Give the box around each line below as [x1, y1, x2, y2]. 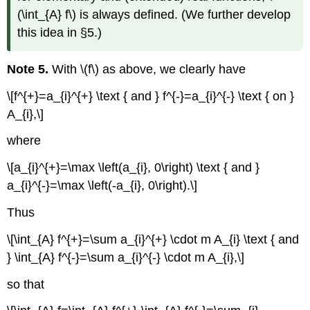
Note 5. [7, 62, 49, 76]
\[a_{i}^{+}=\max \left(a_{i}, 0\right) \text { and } [7, 161, 260, 175]
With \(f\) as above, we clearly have [48, 62, 246, 76]
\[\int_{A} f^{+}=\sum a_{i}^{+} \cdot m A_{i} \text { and [7, 232, 300, 246]
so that [7, 277, 45, 291]
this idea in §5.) [17, 26, 102, 40]
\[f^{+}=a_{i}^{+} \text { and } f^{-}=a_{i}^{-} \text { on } [7, 89, 295, 103]
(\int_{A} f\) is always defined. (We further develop [17, 8, 291, 22]
